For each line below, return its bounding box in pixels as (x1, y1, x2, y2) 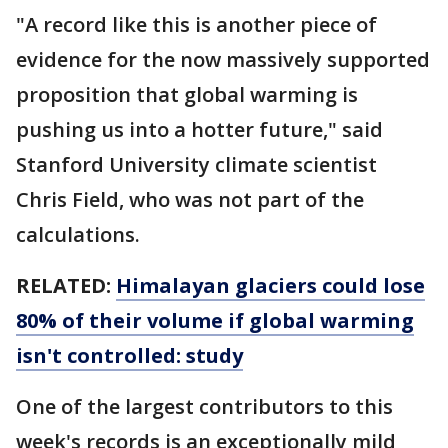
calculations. (16, 220, 140, 248)
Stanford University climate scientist (16, 150, 377, 178)
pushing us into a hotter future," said (16, 115, 383, 143)
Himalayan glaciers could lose (116, 271, 425, 299)
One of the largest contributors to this (16, 392, 393, 420)
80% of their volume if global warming (16, 306, 414, 334)
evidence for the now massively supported (16, 45, 430, 73)
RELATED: (16, 271, 116, 299)
